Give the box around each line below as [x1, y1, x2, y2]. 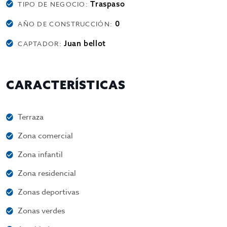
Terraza [18, 111, 44, 123]
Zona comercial [18, 130, 73, 141]
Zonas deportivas [18, 186, 80, 198]
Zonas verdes [18, 205, 65, 216]
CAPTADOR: [18, 39, 64, 48]
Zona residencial [18, 168, 77, 179]
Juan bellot [64, 39, 106, 48]
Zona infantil [18, 149, 63, 160]
